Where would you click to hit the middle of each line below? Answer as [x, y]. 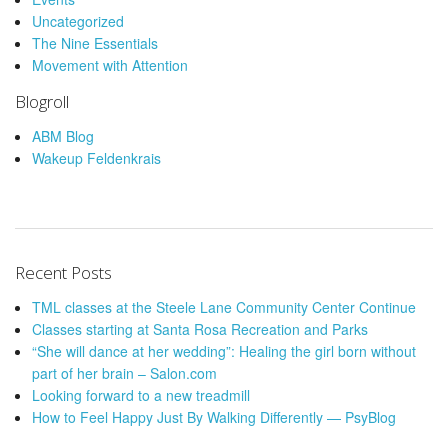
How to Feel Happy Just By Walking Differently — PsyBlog [214, 416]
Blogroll [42, 101]
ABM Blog [63, 135]
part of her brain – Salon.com [124, 372]
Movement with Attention [110, 64]
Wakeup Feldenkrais [96, 157]
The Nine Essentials [95, 42]
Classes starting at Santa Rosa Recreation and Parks [200, 328]
